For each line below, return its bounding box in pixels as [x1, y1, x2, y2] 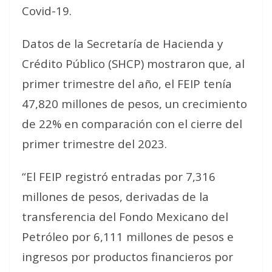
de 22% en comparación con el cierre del [22, 116, 242, 131]
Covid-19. [22, 3, 72, 18]
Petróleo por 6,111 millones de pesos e [22, 229, 234, 244]
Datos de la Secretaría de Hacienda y [22, 36, 223, 51]
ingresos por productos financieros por [22, 249, 233, 264]
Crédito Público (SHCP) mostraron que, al [22, 56, 245, 71]
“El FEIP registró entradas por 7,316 [22, 169, 216, 184]
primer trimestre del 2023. [22, 136, 167, 151]
